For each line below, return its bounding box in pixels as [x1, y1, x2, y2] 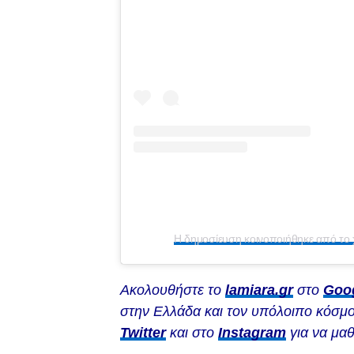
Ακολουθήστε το [120, 281, 225, 298]
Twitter [120, 324, 166, 341]
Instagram [218, 324, 286, 341]
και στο [166, 324, 218, 341]
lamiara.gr [225, 281, 293, 298]
